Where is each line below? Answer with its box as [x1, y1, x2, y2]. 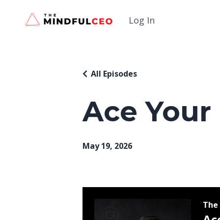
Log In [129, 14, 155, 26]
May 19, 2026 [82, 140, 132, 151]
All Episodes [91, 68, 137, 79]
